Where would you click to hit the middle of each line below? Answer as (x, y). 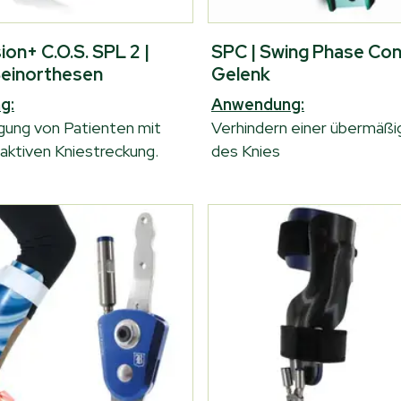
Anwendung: (258, 104)
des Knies (246, 151)
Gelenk (241, 74)
